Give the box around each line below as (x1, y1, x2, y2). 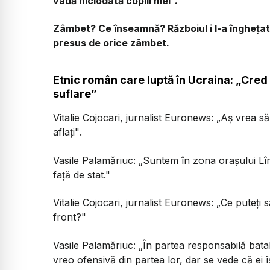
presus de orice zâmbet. (53, 36, 169, 49)
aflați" (53, 126, 80, 139)
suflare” (53, 87, 97, 101)
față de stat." (53, 168, 110, 181)
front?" (53, 211, 86, 224)
